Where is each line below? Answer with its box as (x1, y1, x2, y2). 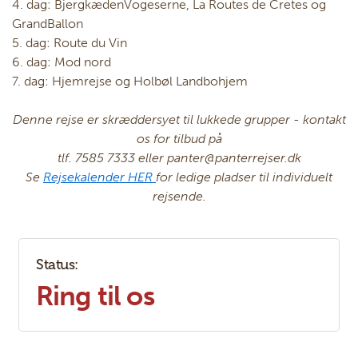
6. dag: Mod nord (12, 54, 111, 70)
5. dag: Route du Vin (12, 35, 127, 51)
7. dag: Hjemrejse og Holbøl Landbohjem (12, 74, 248, 89)
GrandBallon (12, 16, 83, 32)
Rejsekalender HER (43, 169, 156, 185)
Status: (36, 256, 78, 272)
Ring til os (36, 279, 154, 312)
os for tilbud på (136, 131, 222, 147)
